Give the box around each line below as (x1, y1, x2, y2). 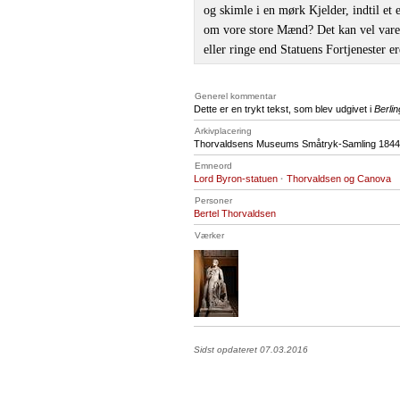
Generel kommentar (195, 91, 276, 101)
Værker (195, 230, 224, 240)
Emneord (195, 161, 232, 171)
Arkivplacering (195, 126, 252, 136)
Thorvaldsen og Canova (287, 173, 391, 184)
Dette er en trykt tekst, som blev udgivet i (194, 104, 374, 114)
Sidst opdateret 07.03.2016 (194, 345, 308, 354)
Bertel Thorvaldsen (194, 208, 276, 219)
